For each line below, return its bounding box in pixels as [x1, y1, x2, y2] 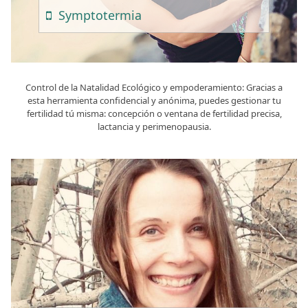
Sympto [58, 7, 103, 24]
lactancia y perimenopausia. [97, 120, 211, 133]
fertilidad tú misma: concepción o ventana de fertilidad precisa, [26, 107, 282, 120]
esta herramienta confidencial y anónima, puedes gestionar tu [27, 94, 281, 107]
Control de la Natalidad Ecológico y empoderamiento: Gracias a [25, 81, 283, 94]
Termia [103, 7, 142, 24]
